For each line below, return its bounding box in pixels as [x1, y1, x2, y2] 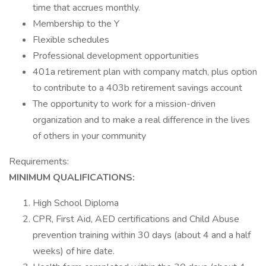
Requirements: [9, 155, 69, 168]
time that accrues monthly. [33, 1, 142, 14]
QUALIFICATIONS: [53, 171, 137, 184]
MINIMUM [9, 171, 53, 184]
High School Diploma [33, 197, 126, 210]
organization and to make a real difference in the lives [33, 113, 250, 126]
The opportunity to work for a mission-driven [33, 97, 216, 110]
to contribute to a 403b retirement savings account [33, 81, 245, 94]
